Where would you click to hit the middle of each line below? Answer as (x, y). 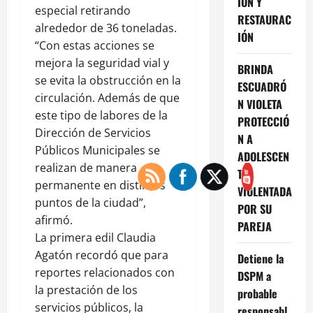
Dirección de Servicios (93, 132)
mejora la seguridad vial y (102, 63)
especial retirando (83, 10)
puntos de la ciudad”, (90, 202)
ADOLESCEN (263, 156)
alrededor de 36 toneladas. (106, 28)
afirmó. (54, 220)
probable (257, 293)
